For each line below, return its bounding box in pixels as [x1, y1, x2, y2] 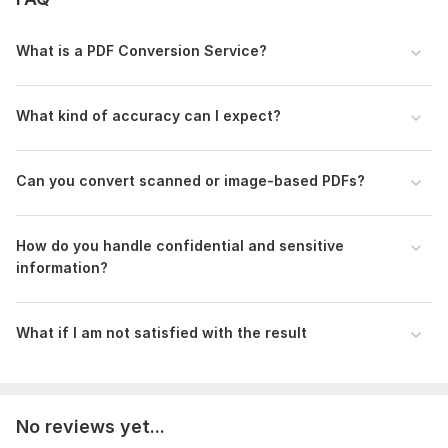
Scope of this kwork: [16, 49, 164, 67]
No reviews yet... [16, 415, 165, 437]
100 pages [168, 49, 236, 67]
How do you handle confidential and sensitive [16, 236, 344, 254]
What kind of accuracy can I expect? [16, 106, 281, 124]
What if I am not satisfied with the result [16, 323, 307, 341]
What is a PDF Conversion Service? [16, 41, 267, 59]
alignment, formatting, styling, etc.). [16, 12, 254, 30]
